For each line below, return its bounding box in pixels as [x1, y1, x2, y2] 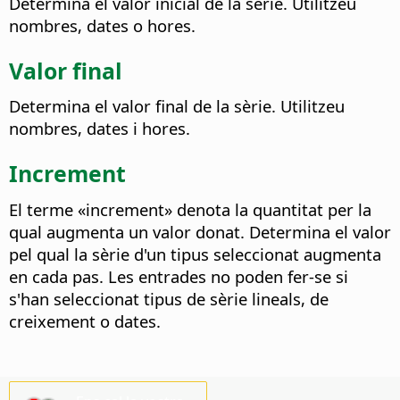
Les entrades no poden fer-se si [104, 264, 348, 287]
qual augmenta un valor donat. [9, 220, 245, 243]
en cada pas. [9, 264, 104, 287]
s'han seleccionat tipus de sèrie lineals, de [9, 287, 329, 310]
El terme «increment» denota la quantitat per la [9, 197, 371, 221]
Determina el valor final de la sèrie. [9, 95, 276, 118]
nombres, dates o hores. [9, 13, 196, 37]
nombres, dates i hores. [9, 117, 190, 140]
